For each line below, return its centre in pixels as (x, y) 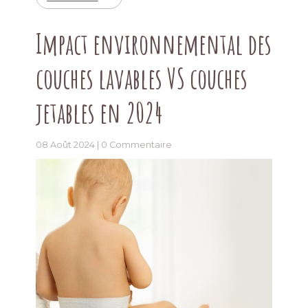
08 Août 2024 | (69, 144)
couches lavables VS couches (142, 78)
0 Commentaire (137, 144)
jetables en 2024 (99, 112)
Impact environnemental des (154, 43)
